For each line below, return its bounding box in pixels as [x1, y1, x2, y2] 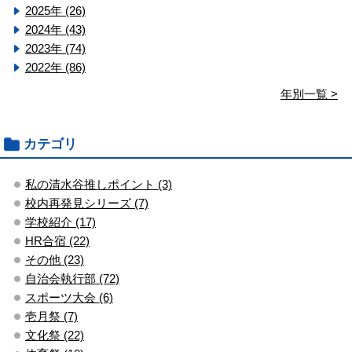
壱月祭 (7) [25, 309, 78, 323]
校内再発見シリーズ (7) [25, 196, 148, 210]
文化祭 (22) [25, 328, 84, 342]
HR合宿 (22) [25, 233, 90, 247]
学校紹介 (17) [25, 214, 96, 229]
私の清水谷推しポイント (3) [25, 177, 172, 191]
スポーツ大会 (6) [25, 290, 113, 304]
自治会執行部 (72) [25, 271, 119, 285]
